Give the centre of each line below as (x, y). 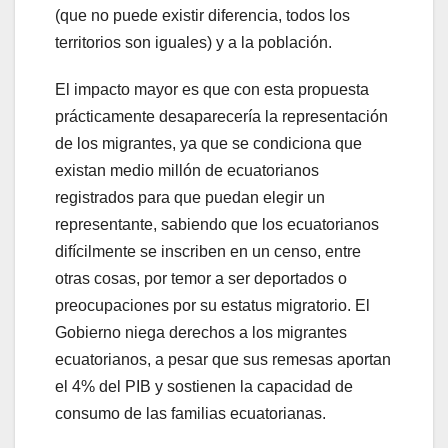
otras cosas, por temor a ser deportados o (201, 278)
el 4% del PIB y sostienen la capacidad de (204, 386)
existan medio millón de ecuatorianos (187, 170)
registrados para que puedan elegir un (190, 197)
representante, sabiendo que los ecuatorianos (217, 224)
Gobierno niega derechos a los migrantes (201, 332)
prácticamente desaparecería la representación (221, 116)
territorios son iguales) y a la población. (193, 42)
